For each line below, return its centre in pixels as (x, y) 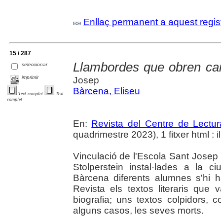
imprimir (30, 77)
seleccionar (35, 65)
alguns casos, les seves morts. (138, 210)
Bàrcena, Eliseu (106, 91)
